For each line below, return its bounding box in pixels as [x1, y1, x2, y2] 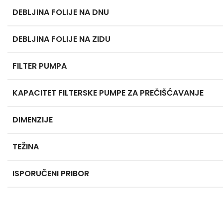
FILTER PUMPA [12, 60, 67, 72]
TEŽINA [12, 141, 39, 152]
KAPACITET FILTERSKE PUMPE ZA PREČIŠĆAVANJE [12, 87, 204, 99]
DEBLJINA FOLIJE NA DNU [12, 6, 109, 18]
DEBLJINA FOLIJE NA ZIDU [12, 33, 111, 45]
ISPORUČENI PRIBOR [12, 168, 89, 179]
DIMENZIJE [12, 114, 53, 125]
